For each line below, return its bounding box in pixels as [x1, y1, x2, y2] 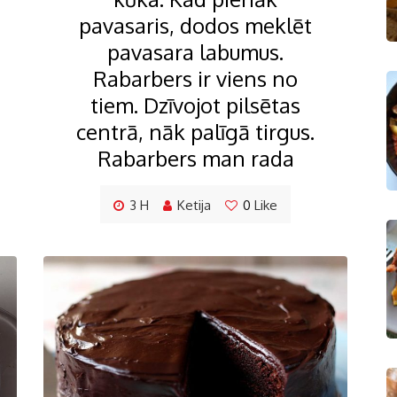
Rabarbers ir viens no [93, 65, 298, 93]
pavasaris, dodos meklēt [79, 12, 312, 40]
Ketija [177, 197, 211, 214]
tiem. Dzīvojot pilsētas [90, 91, 300, 120]
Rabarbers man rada [97, 144, 294, 173]
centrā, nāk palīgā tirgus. [76, 118, 315, 146]
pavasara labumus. [107, 38, 284, 66]
